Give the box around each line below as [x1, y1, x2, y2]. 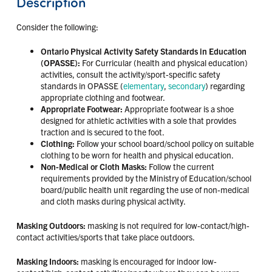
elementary [123, 80, 164, 91]
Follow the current [146, 160, 214, 172]
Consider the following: [16, 21, 98, 32]
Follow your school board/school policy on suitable [74, 137, 254, 149]
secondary [168, 80, 205, 91]
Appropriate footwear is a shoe [122, 103, 234, 114]
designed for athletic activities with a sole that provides [40, 114, 236, 126]
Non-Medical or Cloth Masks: [40, 160, 147, 172]
